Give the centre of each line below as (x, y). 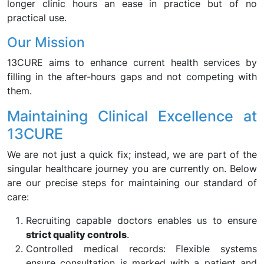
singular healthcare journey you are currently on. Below (132, 169)
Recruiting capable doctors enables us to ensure (141, 220)
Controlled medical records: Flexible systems (141, 249)
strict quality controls (76, 235)
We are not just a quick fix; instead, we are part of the (132, 154)
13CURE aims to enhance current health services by (132, 62)
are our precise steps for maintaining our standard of (132, 183)
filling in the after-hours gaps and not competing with (132, 77)
